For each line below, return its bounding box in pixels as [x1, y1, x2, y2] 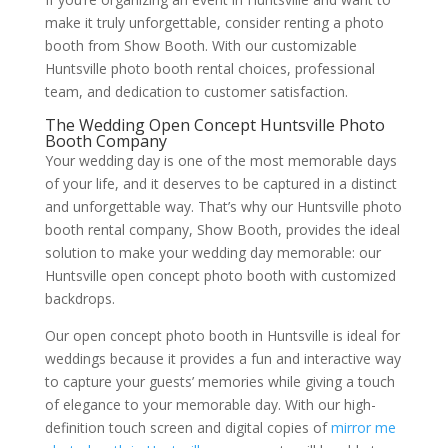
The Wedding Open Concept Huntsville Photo [44, 113, 385, 136]
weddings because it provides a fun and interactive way [44, 348, 401, 368]
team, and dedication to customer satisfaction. [44, 81, 348, 101]
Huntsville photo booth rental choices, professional [44, 58, 375, 78]
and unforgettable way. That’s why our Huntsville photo [44, 196, 402, 216]
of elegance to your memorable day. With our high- [44, 394, 376, 414]
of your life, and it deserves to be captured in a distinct [44, 173, 397, 193]
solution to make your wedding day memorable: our [44, 242, 381, 262]
